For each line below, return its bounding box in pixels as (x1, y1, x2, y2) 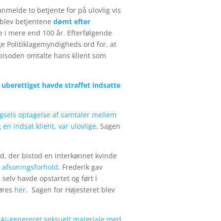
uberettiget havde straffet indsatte (1, 80, 120, 90)
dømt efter (53, 16, 90, 26)
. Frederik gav (58, 162, 103, 172)
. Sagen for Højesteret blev (26, 184, 115, 194)
